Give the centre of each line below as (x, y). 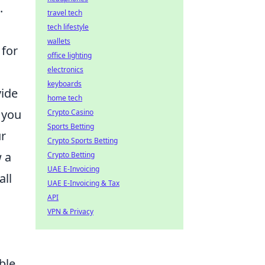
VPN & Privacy (70, 211)
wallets (59, 41)
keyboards (64, 84)
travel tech (65, 13)
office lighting (70, 55)
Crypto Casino (70, 112)
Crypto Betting (71, 155)
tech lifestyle (68, 27)
